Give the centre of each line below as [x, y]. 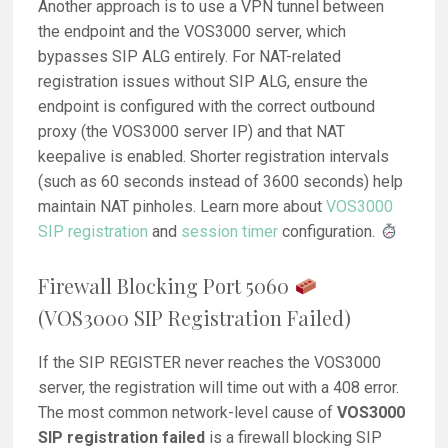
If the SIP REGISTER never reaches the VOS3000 [210, 362]
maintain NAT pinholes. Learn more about [182, 207]
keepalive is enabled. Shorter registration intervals [214, 157]
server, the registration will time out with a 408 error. [219, 387]
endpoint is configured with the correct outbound [207, 107]
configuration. [329, 232]
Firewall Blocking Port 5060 [166, 285]
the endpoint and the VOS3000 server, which [192, 32]
